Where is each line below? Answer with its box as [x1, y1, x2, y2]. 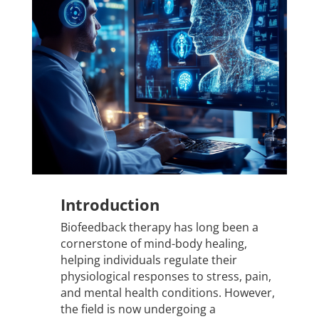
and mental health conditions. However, [60, 285, 275, 301]
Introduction [60, 194, 159, 216]
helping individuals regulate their [60, 252, 237, 268]
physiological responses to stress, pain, [60, 268, 271, 285]
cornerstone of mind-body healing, [60, 236, 247, 252]
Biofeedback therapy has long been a [60, 219, 258, 236]
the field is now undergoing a [60, 301, 216, 318]
